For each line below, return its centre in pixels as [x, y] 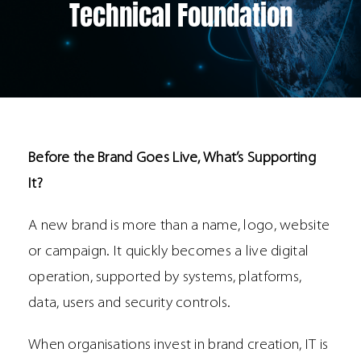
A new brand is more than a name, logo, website [179, 226]
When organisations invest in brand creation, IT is [178, 346]
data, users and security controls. [130, 304]
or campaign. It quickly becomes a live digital [169, 252]
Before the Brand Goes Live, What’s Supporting [172, 159]
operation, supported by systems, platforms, [165, 278]
